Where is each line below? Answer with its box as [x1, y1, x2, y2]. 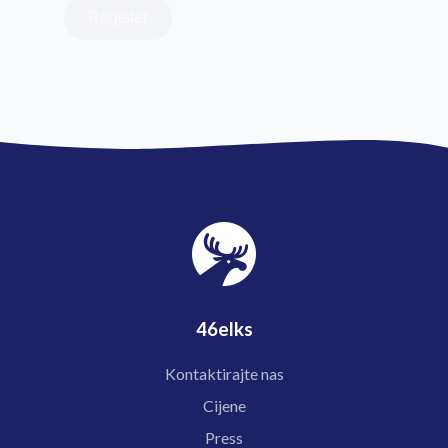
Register [88, 8, 148, 26]
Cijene [202, 396, 246, 416]
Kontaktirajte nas [164, 364, 284, 384]
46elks [195, 317, 253, 340]
